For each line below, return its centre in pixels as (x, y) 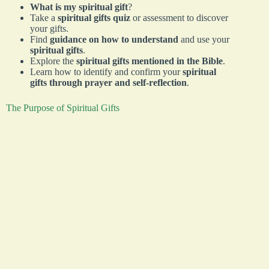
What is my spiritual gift (79, 7)
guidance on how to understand (114, 40)
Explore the (53, 61)
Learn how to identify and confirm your (106, 72)
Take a (44, 18)
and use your (204, 40)
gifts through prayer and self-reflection (108, 83)
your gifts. (49, 29)
